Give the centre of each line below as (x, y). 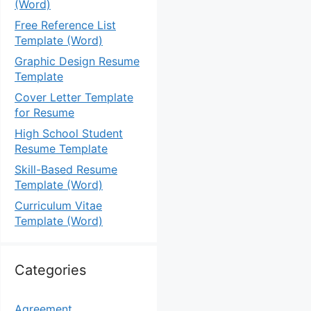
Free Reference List (65, 25)
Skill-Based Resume (66, 169)
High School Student (69, 133)
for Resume (44, 112)
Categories (50, 270)
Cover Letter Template (74, 97)
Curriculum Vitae (58, 205)
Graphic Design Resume (77, 61)
